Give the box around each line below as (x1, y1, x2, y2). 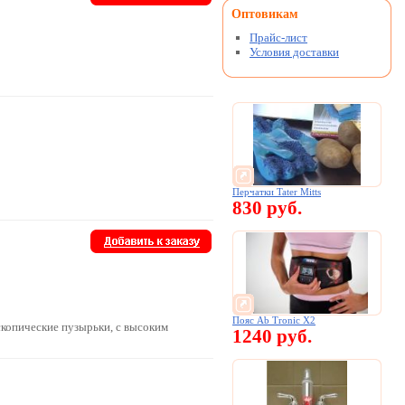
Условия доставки (250, 45, 339, 59)
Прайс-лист (250, 31, 307, 44)
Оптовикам (231, 7, 298, 21)
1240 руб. (232, 325, 312, 347)
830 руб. (232, 197, 302, 219)
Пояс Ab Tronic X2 (232, 316, 316, 325)
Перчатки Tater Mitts (232, 187, 321, 197)
